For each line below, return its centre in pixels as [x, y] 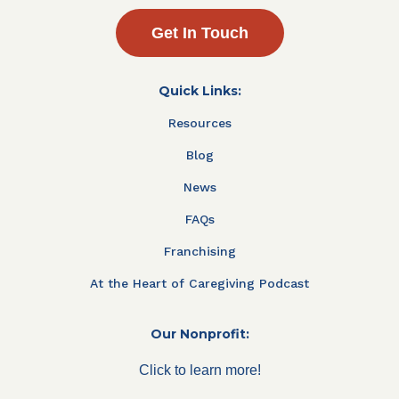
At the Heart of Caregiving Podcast [199, 283]
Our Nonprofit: [199, 334]
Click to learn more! [199, 370]
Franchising [199, 251]
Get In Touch [199, 33]
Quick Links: [199, 90]
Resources [199, 122]
